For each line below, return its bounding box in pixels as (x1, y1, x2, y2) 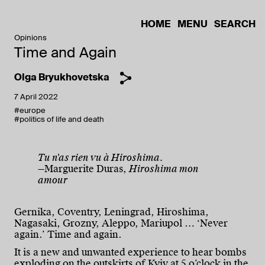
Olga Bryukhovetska (14, 71, 109, 83)
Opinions (14, 33, 47, 43)
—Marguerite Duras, (38, 163, 129, 175)
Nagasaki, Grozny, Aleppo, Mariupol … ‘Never (14, 217, 228, 230)
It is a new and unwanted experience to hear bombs (14, 246, 247, 259)
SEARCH (214, 18, 256, 30)
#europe (14, 105, 46, 115)
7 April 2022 (14, 92, 58, 102)
